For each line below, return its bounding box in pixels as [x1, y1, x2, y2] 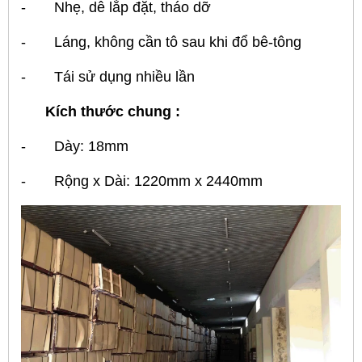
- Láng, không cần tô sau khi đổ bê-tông [21, 33, 301, 50]
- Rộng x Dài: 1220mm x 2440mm [21, 172, 263, 189]
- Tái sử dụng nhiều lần [21, 68, 195, 85]
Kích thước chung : [45, 103, 180, 120]
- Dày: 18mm [21, 137, 128, 154]
